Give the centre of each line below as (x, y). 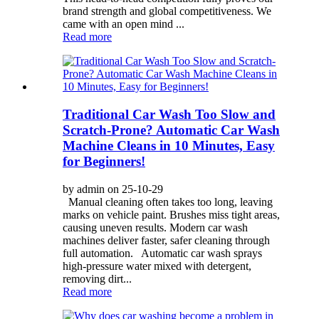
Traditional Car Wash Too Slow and (169, 114)
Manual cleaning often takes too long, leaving (168, 202)
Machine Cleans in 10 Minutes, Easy (169, 145)
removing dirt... (97, 278)
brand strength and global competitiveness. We (167, 11)
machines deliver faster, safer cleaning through (166, 240)
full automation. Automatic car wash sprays (162, 253)
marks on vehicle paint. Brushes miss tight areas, (171, 214)
